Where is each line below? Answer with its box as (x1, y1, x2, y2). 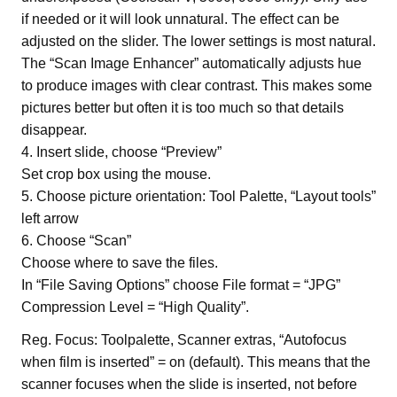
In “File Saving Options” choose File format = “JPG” (21, 276, 340, 292)
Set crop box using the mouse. (21, 166, 211, 182)
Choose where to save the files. (21, 254, 218, 270)
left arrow (21, 210, 79, 226)
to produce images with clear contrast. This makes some (21, 77, 372, 93)
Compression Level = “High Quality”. (21, 299, 249, 315)
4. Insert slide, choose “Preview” (21, 144, 222, 160)
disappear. (21, 121, 87, 137)
